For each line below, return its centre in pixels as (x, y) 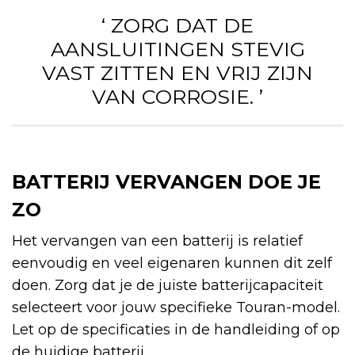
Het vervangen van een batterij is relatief (157, 240)
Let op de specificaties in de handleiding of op (176, 329)
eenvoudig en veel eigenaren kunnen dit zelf (172, 263)
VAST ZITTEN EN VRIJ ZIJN (177, 73)
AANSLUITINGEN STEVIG (177, 49)
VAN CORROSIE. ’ (177, 96)
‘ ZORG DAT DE (177, 25)
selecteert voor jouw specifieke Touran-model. (176, 307)
